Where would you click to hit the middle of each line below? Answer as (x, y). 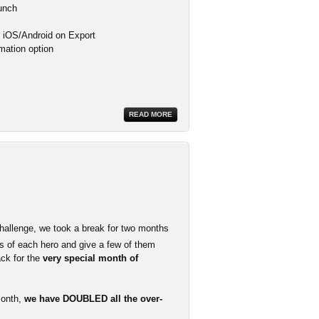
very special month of (90, 258)
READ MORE (151, 114)
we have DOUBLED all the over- (93, 298)
